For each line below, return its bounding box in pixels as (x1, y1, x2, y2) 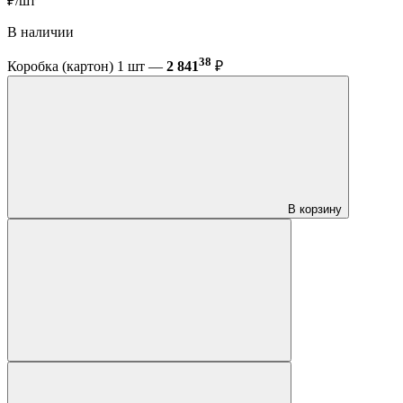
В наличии (7, 24, 74, 40)
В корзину (288, 202, 342, 217)
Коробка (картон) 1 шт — (7, 58, 166, 75)
